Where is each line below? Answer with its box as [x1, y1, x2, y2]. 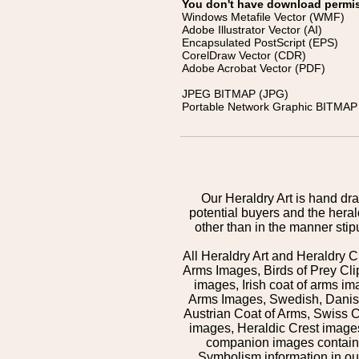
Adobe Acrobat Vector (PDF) [182, 62, 325, 75]
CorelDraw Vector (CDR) [182, 49, 306, 62]
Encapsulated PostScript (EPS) [182, 36, 338, 49]
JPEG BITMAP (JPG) [182, 87, 288, 100]
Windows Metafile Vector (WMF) [182, 10, 345, 23]
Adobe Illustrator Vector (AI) [182, 23, 322, 36]
